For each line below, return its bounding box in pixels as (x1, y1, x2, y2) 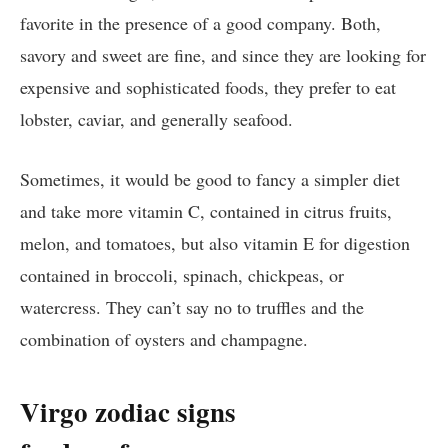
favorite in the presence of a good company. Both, (20, 11, 381, 36)
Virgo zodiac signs (20, 391, 236, 431)
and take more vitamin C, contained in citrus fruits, (20, 199, 392, 224)
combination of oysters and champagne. (20, 327, 308, 352)
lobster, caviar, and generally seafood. (20, 107, 299, 132)
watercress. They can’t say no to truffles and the (20, 295, 364, 320)
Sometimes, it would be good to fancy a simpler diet (20, 167, 400, 192)
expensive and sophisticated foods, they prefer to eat (20, 75, 396, 100)
